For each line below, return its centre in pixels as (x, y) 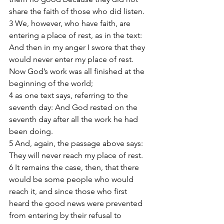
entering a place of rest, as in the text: (76, 35)
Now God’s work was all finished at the (78, 71)
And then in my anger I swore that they (78, 47)
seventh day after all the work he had (74, 119)
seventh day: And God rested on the (74, 107)
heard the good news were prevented (77, 203)
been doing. (32, 131)
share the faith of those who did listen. (78, 11)
